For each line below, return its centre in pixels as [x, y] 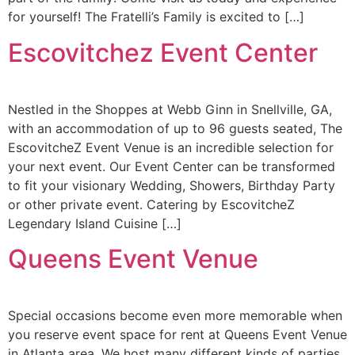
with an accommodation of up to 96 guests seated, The [175, 128]
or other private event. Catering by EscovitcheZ [151, 204]
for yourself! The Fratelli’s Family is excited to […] [156, 17]
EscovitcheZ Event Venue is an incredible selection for [171, 147]
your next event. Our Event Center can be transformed [172, 166]
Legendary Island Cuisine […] [95, 223]
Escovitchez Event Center [163, 52]
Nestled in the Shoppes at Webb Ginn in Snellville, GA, [170, 109]
